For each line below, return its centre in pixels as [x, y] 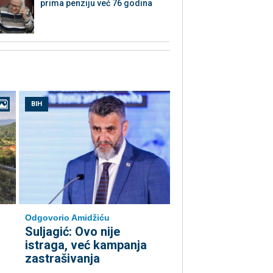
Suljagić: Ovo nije [73, 232]
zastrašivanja [62, 259]
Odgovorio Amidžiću [67, 218]
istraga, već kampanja [86, 245]
